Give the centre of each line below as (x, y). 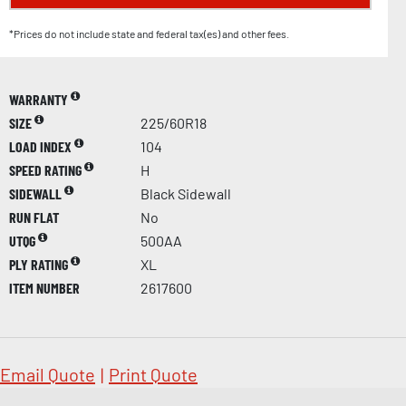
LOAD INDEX (42, 146)
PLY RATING (40, 264)
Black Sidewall (186, 193)
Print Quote (153, 374)
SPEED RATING (47, 169)
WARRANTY (40, 99)
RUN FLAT (34, 217)
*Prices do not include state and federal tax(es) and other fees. (149, 33)
